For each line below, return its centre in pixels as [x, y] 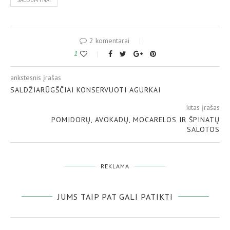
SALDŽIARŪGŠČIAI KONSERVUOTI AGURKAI [85, 90]
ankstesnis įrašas [36, 78]
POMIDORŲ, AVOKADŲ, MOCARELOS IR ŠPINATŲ [136, 120]
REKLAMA [115, 166]
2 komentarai [109, 41]
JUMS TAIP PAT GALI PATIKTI [115, 197]
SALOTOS [203, 130]
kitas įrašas [203, 108]
